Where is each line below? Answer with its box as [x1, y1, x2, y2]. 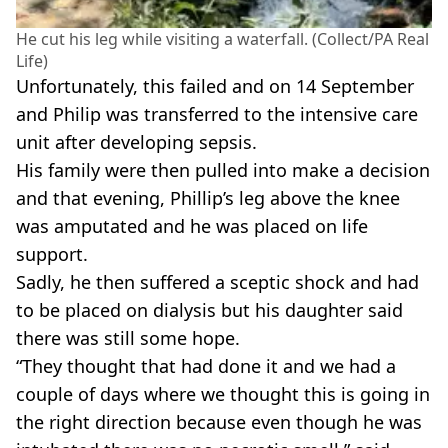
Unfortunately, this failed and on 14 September [16, 73, 414, 98]
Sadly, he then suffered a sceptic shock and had [16, 269, 419, 294]
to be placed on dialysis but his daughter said [16, 297, 403, 322]
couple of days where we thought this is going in [16, 381, 430, 406]
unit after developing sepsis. [16, 129, 257, 154]
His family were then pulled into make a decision [16, 157, 430, 182]
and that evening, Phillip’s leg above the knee [16, 185, 400, 210]
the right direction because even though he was [16, 409, 422, 434]
